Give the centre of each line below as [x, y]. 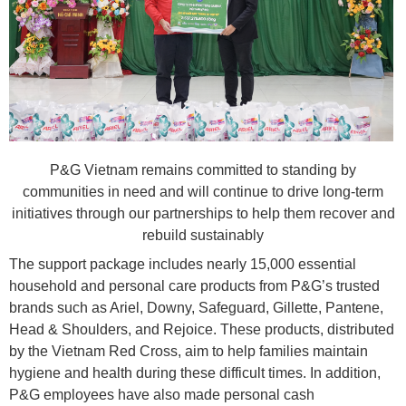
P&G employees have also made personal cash [162, 395]
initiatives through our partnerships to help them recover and [203, 214]
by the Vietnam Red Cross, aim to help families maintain [188, 352]
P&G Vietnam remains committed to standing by [203, 170]
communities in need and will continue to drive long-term [203, 192]
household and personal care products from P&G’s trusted [194, 286]
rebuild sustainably [203, 236]
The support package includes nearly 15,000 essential [183, 265]
